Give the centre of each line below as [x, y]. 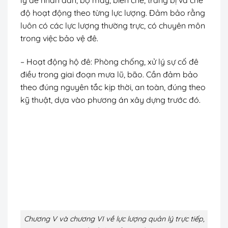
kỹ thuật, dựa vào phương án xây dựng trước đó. [110, 99]
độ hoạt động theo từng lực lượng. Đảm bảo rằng [113, 12]
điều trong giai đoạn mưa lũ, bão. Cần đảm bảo [109, 74]
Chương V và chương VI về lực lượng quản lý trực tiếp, [114, 219]
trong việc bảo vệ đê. [59, 38]
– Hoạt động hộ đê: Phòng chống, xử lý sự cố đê [109, 61]
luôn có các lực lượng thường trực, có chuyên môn [113, 25]
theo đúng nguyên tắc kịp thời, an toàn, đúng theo [113, 87]
